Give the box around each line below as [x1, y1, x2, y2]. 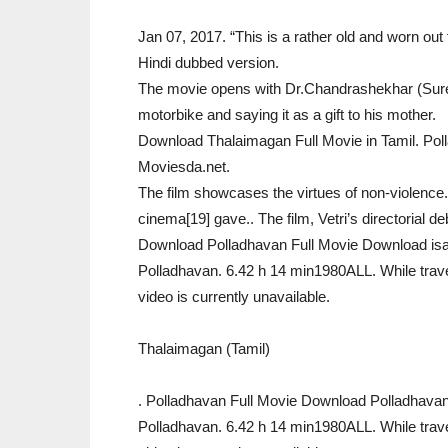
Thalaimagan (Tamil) [138, 340, 270, 357]
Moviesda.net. [138, 158, 230, 175]
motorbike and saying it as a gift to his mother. [138, 106, 436, 123]
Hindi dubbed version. [138, 54, 279, 71]
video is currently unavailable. [138, 288, 330, 305]
